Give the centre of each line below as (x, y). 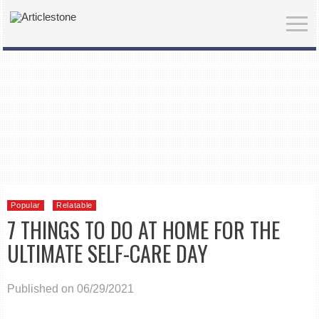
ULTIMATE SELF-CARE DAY (108, 253)
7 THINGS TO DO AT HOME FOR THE (144, 230)
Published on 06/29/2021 (71, 289)
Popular (26, 205)
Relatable (75, 205)
